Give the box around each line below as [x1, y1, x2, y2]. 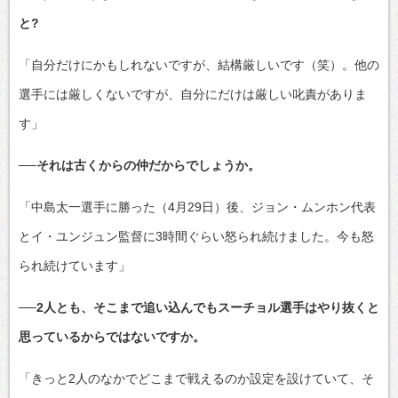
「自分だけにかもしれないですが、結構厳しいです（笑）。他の [19, 57, 379, 72]
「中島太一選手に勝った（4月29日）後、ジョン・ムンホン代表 [19, 199, 376, 214]
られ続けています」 [19, 258, 131, 273]
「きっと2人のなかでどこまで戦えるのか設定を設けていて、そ [19, 370, 374, 386]
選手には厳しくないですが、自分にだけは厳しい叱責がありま [19, 86, 367, 101]
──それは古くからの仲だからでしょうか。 [19, 157, 260, 172]
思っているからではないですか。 [19, 329, 205, 344]
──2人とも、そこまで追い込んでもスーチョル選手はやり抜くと [19, 299, 379, 314]
